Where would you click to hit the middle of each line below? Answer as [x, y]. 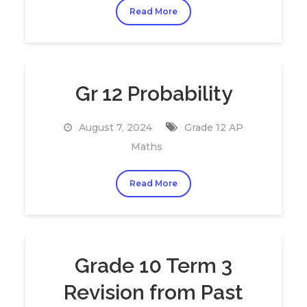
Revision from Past [153, 292]
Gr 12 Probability [153, 94]
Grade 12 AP [214, 127]
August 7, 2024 [115, 127]
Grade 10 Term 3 [153, 266]
